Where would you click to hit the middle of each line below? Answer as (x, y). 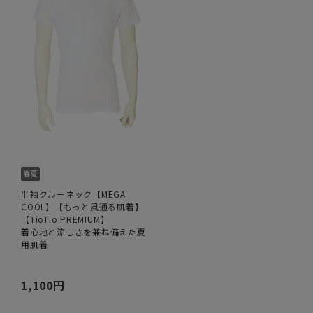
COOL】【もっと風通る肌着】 (82, 207)
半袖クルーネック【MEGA (73, 194)
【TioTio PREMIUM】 (65, 219)
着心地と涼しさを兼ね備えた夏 (83, 232)
